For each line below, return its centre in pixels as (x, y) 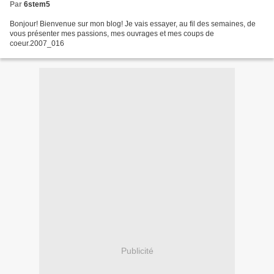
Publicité (137, 251)
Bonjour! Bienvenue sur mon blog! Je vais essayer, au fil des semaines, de (133, 24)
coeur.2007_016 (37, 43)
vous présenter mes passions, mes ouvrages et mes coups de (112, 33)
